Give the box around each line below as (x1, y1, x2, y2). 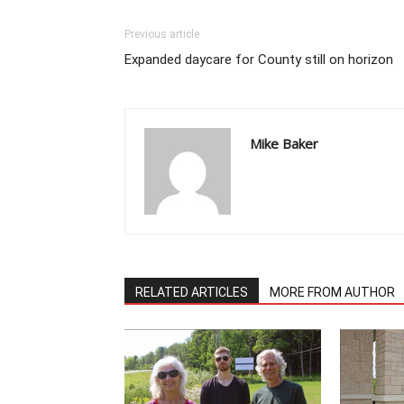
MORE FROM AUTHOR (270, 285, 395, 299)
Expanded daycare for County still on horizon (124, 51, 393, 68)
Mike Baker (250, 134, 318, 152)
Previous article (124, 28, 199, 41)
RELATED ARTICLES (135, 285, 248, 299)
